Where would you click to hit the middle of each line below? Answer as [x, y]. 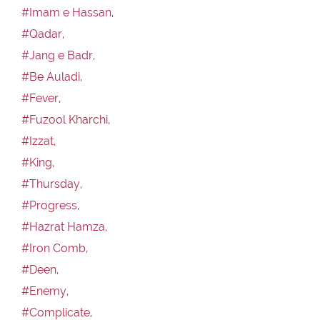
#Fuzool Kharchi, [66, 119]
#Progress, [50, 205]
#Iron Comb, [55, 248]
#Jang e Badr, [58, 55]
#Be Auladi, [52, 76]
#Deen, [40, 269]
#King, [38, 162]
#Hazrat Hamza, [64, 226]
